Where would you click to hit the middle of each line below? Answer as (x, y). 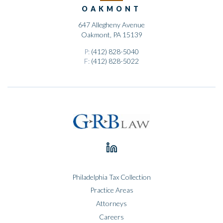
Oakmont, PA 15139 (111, 35)
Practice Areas (111, 190)
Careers (111, 217)
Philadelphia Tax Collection (111, 177)
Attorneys (111, 204)
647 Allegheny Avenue (111, 25)
